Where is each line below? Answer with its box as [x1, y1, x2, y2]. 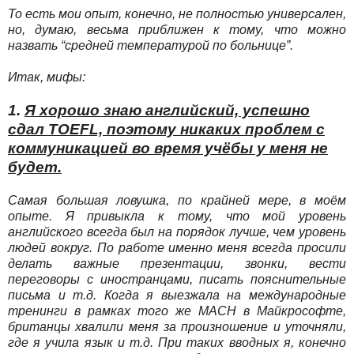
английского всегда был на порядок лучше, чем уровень [8, 224, 346, 239]
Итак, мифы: [8, 70, 85, 84]
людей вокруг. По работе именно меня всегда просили [8, 240, 346, 254]
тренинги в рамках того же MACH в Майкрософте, [8, 303, 346, 318]
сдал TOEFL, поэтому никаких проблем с [8, 120, 325, 137]
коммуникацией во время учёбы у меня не [8, 139, 328, 156]
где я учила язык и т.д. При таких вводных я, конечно [8, 335, 346, 349]
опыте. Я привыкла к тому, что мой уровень [8, 209, 346, 223]
